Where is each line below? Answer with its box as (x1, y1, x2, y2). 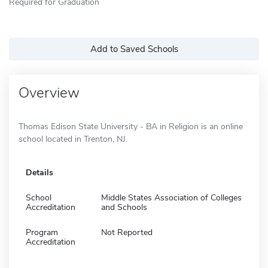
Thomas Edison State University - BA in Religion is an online (19, 120, 243, 132)
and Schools (101, 201, 147, 213)
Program (26, 226, 58, 238)
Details (26, 166, 53, 178)
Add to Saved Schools (90, 42, 178, 55)
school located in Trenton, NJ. (19, 133, 127, 145)
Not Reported (101, 226, 153, 238)
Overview (19, 83, 80, 102)
